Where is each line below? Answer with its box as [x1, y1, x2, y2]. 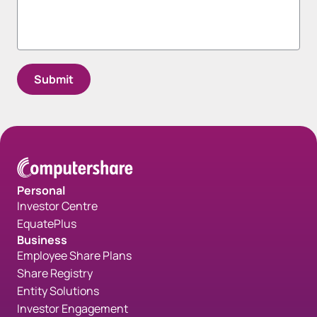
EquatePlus [17, 216, 76, 232]
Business [17, 232, 67, 248]
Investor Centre [17, 198, 98, 214]
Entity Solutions [17, 283, 99, 299]
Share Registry [17, 265, 93, 282]
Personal [17, 183, 65, 199]
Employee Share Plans [17, 248, 132, 264]
